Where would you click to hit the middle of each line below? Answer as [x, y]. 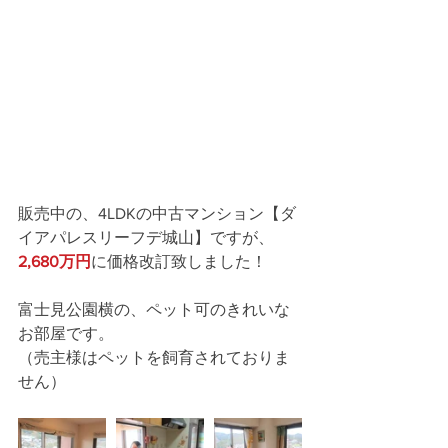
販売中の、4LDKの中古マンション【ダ [157, 213]
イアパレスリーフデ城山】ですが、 [146, 237]
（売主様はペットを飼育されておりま [154, 357]
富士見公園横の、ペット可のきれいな [154, 309]
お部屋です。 [66, 333]
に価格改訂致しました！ [179, 261]
